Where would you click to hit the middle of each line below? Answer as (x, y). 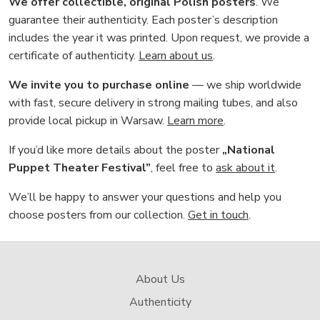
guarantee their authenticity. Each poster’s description (143, 20)
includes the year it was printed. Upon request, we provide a (159, 38)
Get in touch (218, 215)
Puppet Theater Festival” (80, 168)
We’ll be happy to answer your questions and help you (145, 197)
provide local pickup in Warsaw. (88, 121)
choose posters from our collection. (98, 215)
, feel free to (183, 168)
